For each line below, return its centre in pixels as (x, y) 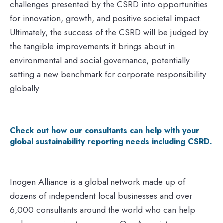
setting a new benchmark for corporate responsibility (108, 74)
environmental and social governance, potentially (100, 60)
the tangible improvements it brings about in (92, 46)
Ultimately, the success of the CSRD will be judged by (109, 32)
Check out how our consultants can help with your (105, 130)
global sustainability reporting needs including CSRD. (111, 141)
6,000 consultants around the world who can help (103, 209)
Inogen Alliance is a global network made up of (98, 181)
